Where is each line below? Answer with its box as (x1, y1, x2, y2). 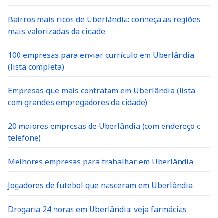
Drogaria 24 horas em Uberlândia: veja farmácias (8, 204, 187, 215)
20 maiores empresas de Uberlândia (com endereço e (8, 121, 201, 131)
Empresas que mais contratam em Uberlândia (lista (8, 85, 195, 96)
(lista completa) (8, 61, 64, 72)
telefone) (8, 132, 41, 143)
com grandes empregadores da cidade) (8, 97, 147, 108)
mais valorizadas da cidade (8, 26, 105, 36)
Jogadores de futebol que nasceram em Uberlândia (8, 180, 193, 191)
